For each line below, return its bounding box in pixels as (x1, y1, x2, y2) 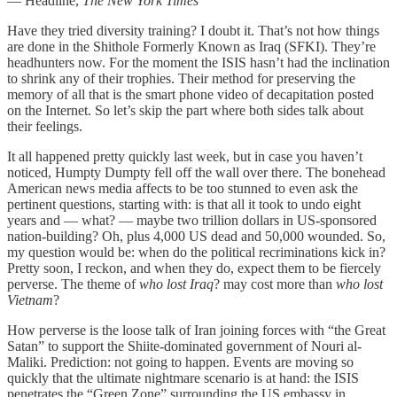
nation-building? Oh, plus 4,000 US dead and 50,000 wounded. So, (7, 228, 385, 244)
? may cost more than (214, 276, 336, 292)
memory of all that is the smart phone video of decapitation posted (7, 86, 374, 102)
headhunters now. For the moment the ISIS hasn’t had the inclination (7, 54, 390, 70)
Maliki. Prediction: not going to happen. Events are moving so (7, 354, 354, 370)
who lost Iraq (139, 276, 214, 292)
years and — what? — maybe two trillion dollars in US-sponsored (7, 212, 377, 228)
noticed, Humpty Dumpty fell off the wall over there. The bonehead (7, 164, 385, 180)
